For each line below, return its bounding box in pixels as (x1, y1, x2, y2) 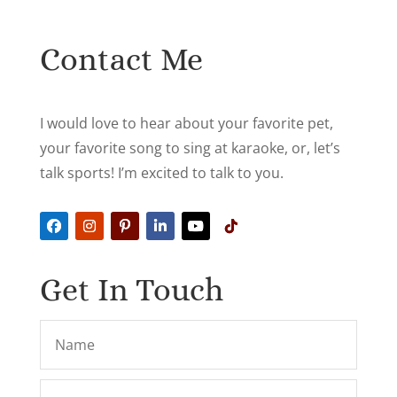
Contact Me (39, 41, 203, 78)
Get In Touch (39, 271, 223, 308)
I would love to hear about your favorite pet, (39, 113, 333, 134)
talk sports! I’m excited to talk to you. (39, 163, 284, 183)
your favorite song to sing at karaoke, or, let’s (39, 138, 340, 159)
